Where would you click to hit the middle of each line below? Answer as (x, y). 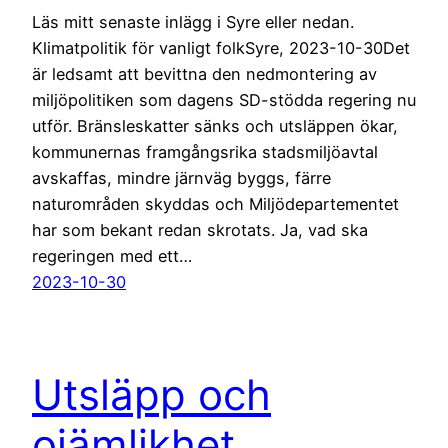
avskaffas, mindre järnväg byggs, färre (181, 177)
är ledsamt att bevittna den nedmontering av (204, 73)
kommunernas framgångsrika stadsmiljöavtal (205, 151)
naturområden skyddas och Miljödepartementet (215, 203)
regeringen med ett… (112, 255)
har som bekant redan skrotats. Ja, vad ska (200, 229)
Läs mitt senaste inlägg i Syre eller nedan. (193, 21)
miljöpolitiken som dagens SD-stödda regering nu (224, 99)
